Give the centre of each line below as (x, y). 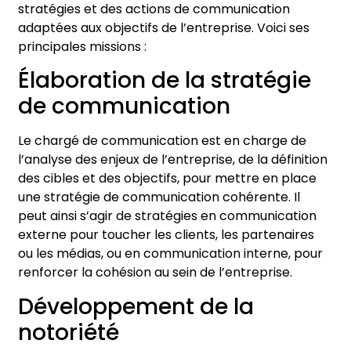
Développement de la (136, 306)
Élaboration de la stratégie (165, 81)
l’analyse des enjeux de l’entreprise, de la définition (173, 160)
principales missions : (82, 47)
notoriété (69, 332)
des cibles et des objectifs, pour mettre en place (167, 179)
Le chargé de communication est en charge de (162, 141)
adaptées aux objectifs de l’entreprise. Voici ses (164, 28)
